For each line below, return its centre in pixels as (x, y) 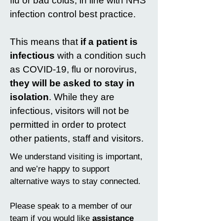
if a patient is (109, 42)
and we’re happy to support (60, 169)
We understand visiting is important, (76, 157)
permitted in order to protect (68, 125)
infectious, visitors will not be (70, 111)
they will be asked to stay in (72, 83)
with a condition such (100, 55)
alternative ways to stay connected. (75, 181)
